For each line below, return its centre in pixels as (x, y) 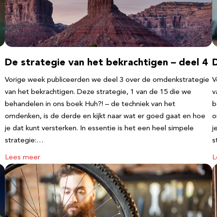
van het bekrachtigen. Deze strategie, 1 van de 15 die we (98, 92)
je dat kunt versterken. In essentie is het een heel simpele (99, 129)
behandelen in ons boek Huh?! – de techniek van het (90, 104)
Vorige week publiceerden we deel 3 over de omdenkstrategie (107, 80)
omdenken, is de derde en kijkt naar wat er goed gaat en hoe (105, 116)
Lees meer (23, 158)
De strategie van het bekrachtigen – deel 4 (106, 63)
